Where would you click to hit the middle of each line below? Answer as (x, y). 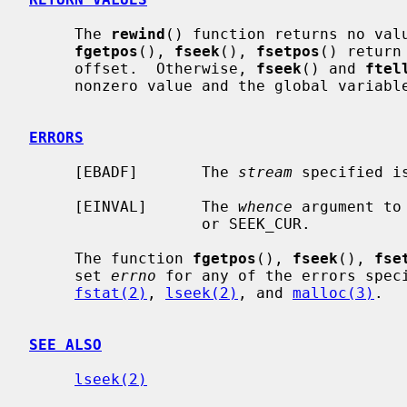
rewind (138, 34)
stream (265, 172)
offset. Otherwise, (165, 68)
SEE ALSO (65, 344)
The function (134, 258)
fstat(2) (111, 293)
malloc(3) (333, 293)
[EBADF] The (156, 172)
